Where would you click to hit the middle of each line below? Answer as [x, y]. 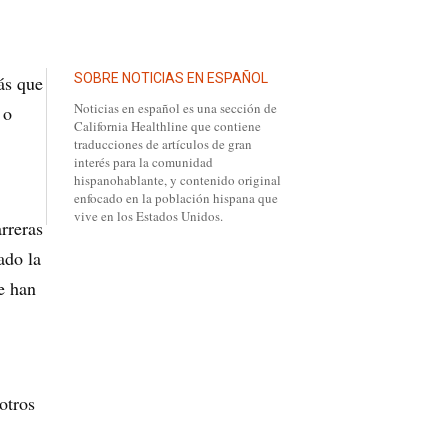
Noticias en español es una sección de [175, 108]
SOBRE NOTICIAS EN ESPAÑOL [171, 77]
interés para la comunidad [143, 162]
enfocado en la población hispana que [176, 198]
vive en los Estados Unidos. [148, 216]
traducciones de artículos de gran [163, 144]
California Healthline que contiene [167, 126]
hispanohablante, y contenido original [177, 180]
